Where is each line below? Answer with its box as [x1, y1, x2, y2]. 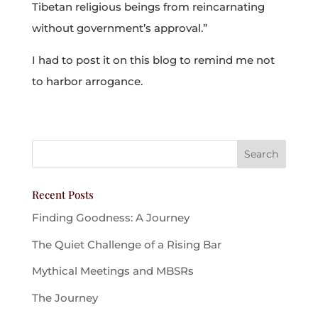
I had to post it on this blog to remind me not [31, 53, 275, 67]
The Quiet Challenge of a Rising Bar [31, 237, 221, 251]
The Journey [31, 290, 98, 305]
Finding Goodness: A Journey [31, 211, 190, 224]
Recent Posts [31, 187, 94, 202]
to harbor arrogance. [31, 75, 143, 88]
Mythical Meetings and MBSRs [31, 264, 194, 278]
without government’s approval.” [31, 21, 207, 35]
